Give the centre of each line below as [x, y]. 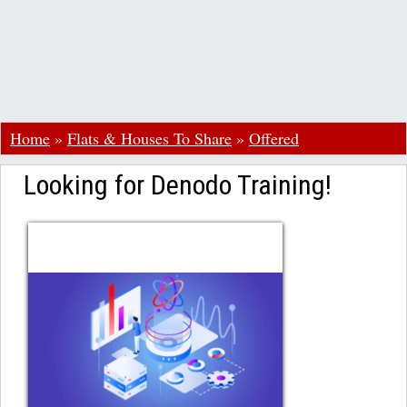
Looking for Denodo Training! [178, 185]
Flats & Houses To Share [149, 138]
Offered [274, 138]
